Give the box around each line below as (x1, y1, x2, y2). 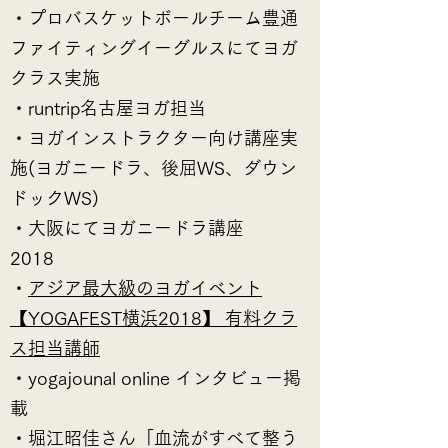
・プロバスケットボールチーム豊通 (10, 9, 298, 27)
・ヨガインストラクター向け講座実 (10, 129, 298, 147)
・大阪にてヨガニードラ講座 (10, 219, 244, 237)
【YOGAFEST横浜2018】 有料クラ (10, 309, 297, 327)
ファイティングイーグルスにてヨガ (10, 39, 298, 57)
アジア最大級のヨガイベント (28, 279, 262, 297)
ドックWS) (10, 189, 99, 207)
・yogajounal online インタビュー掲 (10, 369, 301, 387)
